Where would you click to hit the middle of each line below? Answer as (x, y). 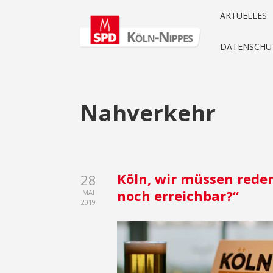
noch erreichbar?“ (178, 196)
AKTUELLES (243, 16)
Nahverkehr (148, 113)
